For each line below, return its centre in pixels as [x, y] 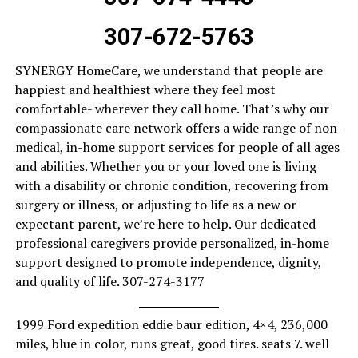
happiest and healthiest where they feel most [145, 90]
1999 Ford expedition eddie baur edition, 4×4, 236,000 [171, 325]
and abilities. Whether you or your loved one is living [165, 167]
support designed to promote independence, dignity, [168, 263]
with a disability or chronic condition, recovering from [171, 186]
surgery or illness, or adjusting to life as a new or [155, 205]
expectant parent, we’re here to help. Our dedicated [165, 224]
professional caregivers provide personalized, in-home [172, 243]
